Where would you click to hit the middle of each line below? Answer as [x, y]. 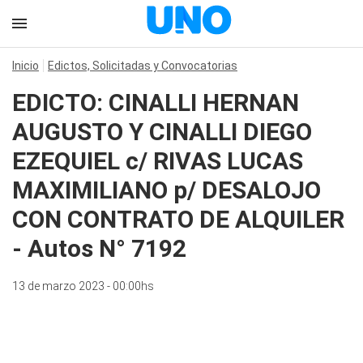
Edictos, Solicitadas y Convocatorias [143, 66]
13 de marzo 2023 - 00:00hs [83, 286]
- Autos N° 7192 [99, 248]
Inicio [26, 66]
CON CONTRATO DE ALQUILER [178, 219]
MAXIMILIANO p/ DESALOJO [167, 190]
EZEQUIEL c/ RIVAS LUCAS [158, 161]
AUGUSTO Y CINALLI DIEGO [162, 132]
